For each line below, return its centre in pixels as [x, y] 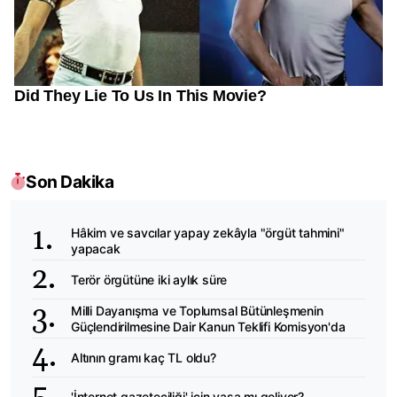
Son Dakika [70, 182]
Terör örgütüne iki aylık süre [149, 279]
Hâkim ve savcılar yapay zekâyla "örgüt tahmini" [208, 232]
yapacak [96, 248]
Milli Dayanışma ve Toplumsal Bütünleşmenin [197, 310]
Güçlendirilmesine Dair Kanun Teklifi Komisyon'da [208, 326]
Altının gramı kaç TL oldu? [144, 357]
